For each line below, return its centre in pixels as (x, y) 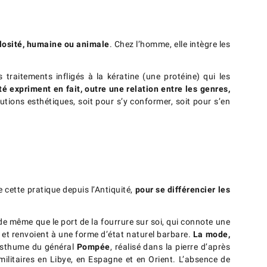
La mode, (212, 235)
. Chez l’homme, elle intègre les (170, 44)
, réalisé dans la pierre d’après (170, 247)
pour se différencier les (183, 190)
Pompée (93, 247)
